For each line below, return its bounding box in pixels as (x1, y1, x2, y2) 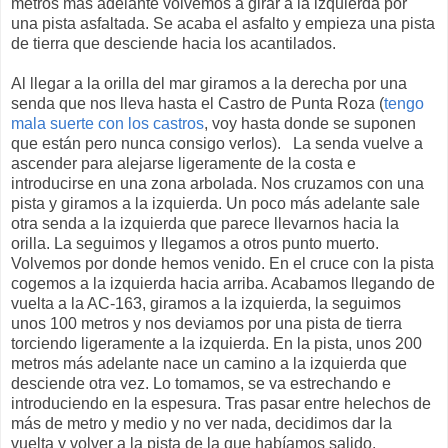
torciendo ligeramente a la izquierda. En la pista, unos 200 (11, 335, 422, 353)
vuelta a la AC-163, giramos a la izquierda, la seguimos (11, 295, 401, 313)
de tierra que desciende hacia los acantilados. (11, 35, 336, 53)
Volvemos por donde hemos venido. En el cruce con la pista (11, 255, 434, 273)
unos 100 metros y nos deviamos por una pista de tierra (11, 315, 402, 333)
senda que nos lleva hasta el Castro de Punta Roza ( (11, 95, 384, 113)
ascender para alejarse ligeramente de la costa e (11, 155, 356, 173)
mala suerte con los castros (11, 115, 204, 133)
